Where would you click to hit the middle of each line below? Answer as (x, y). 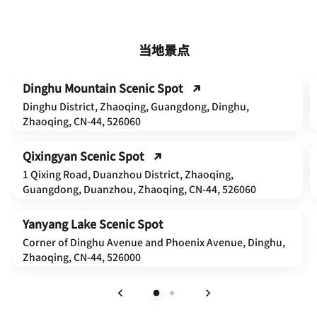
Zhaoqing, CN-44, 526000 (82, 257)
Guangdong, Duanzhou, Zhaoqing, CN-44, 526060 (139, 189)
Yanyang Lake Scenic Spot (93, 223)
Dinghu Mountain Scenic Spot (103, 87)
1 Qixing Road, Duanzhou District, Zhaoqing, (128, 174)
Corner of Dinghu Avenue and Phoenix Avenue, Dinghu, (154, 242)
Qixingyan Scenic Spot (83, 155)
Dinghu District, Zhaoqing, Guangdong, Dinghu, (136, 106)
